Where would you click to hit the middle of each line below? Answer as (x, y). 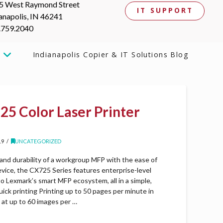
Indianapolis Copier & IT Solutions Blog (111, 54)
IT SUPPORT (165, 10)
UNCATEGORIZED (38, 141)
